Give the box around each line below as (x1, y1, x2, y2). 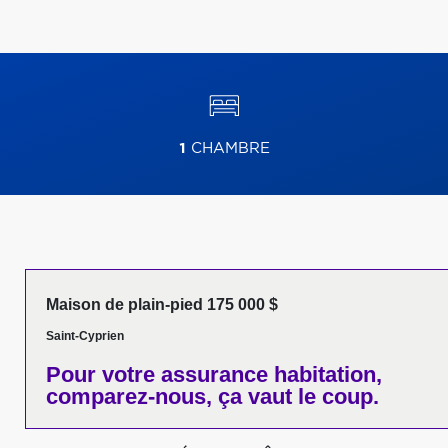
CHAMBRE (185, 141, 270, 156)
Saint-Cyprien (46, 329, 124, 343)
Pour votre (46, 362, 155, 387)
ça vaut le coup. (212, 384, 379, 409)
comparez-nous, (46, 384, 212, 409)
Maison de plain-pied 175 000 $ (46, 296, 278, 313)
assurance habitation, (155, 362, 382, 387)
